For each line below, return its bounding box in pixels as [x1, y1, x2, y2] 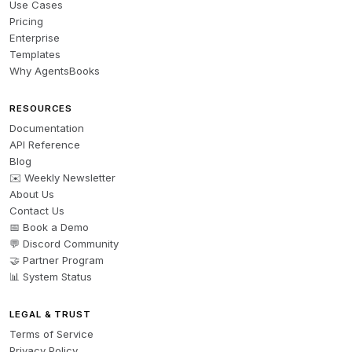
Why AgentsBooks [9, 64, 100, 77]
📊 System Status [9, 270, 92, 283]
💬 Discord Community [9, 237, 119, 250]
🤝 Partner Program [9, 254, 104, 266]
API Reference [9, 138, 80, 151]
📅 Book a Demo [9, 221, 89, 233]
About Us [9, 188, 54, 200]
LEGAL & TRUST [9, 309, 91, 320]
